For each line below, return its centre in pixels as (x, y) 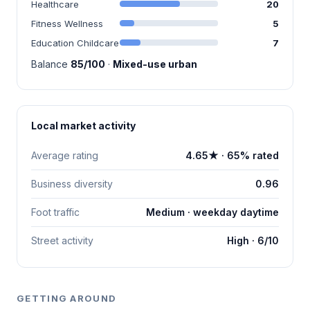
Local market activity (83, 125)
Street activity (62, 240)
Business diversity (72, 183)
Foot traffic (55, 212)
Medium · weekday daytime (212, 212)
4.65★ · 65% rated (232, 155)
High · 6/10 (253, 240)
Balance (51, 64)
